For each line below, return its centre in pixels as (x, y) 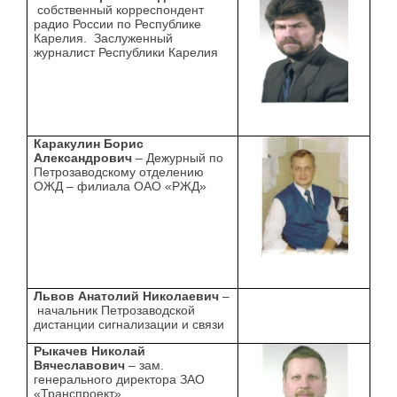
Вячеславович (80, 366)
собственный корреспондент (119, 10)
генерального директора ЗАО (120, 380)
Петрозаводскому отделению (119, 172)
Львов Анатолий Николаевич (127, 296)
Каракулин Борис (89, 144)
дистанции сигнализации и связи (129, 325)
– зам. (145, 366)
